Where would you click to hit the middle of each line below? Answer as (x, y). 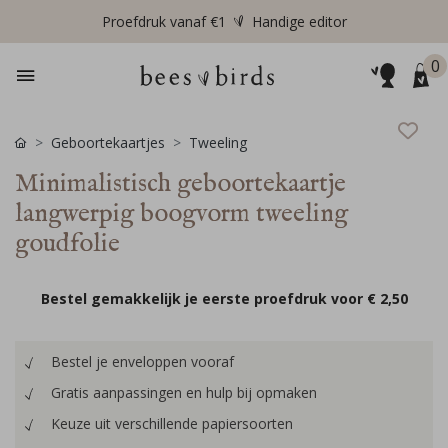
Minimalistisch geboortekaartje (180, 184)
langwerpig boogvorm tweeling (181, 214)
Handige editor (299, 21)
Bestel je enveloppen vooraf (142, 361)
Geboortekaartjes (108, 142)
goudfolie (67, 244)
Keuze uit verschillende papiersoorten (172, 423)
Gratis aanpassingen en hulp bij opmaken (184, 392)
